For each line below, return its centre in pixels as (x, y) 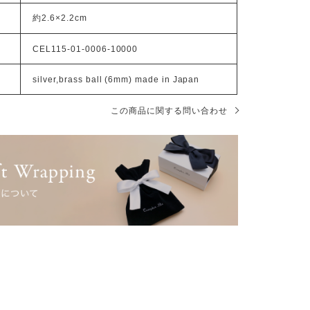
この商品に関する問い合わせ (169, 110)
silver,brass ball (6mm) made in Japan (116, 79)
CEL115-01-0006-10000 (85, 48)
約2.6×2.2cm (60, 17)
